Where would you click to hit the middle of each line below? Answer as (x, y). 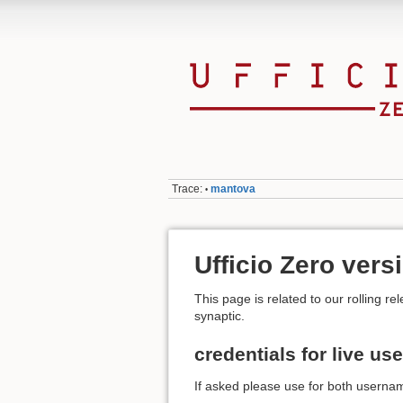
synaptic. (219, 316)
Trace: (188, 189)
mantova (233, 189)
